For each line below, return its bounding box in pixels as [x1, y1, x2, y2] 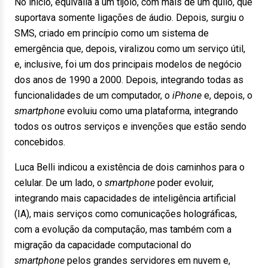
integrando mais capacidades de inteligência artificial [14, 193, 236, 204]
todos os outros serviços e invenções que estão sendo [14, 121, 246, 132]
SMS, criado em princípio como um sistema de [14, 28, 209, 39]
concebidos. [14, 136, 65, 148]
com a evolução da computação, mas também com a [14, 224, 232, 235]
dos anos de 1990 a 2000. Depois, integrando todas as [14, 74, 243, 86]
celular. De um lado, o [14, 177, 105, 188]
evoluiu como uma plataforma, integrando [65, 105, 238, 117]
